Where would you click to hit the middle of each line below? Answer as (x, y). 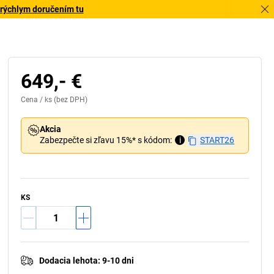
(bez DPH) (70, 100)
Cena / (33, 100)
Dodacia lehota (69, 261)
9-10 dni (118, 261)
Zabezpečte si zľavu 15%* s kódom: (106, 140)
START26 (217, 140)
